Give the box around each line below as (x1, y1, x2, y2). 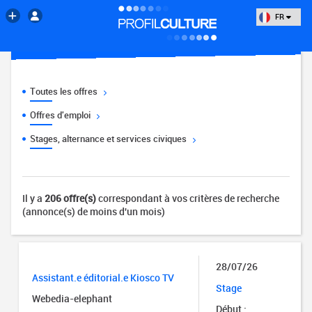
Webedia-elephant (32, 292, 113, 306)
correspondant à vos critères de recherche (96, 191, 279, 205)
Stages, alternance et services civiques (30, 132, 189, 145)
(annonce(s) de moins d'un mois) (22, 204, 165, 218)
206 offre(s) (45, 191, 96, 205)
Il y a (22, 191, 45, 205)
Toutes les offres (30, 85, 100, 97)
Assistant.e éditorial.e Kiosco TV (32, 271, 175, 285)
